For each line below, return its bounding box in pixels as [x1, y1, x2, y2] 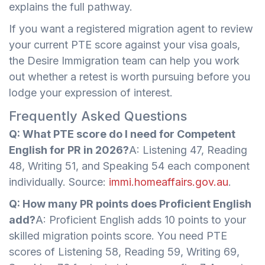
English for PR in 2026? [9, 143, 129, 156]
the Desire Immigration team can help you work [9, 54, 240, 67]
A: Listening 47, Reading [129, 143, 247, 156]
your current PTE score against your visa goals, [9, 38, 240, 51]
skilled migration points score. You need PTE [9, 229, 227, 242]
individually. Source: [9, 175, 109, 188]
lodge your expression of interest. [9, 86, 173, 99]
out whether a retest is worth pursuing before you [9, 70, 250, 83]
